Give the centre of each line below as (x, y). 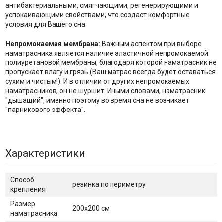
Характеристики (45, 153)
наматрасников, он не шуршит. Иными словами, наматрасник (105, 91)
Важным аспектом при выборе (151, 44)
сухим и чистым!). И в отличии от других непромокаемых (97, 82)
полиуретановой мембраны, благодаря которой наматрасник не (111, 63)
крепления (28, 190)
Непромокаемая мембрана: (53, 44)
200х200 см (91, 208)
